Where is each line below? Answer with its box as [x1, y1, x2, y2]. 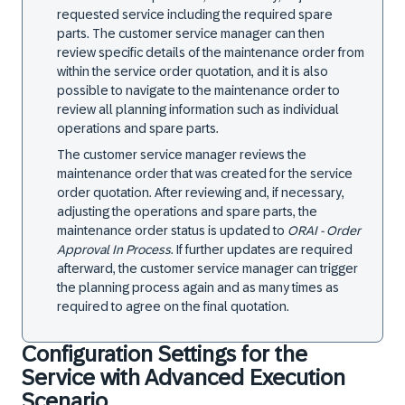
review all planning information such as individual [57, 102, 339, 117]
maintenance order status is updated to [57, 223, 287, 238]
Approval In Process [57, 242, 171, 257]
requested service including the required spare [57, 7, 333, 22]
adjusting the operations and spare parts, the [57, 204, 317, 219]
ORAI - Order [287, 223, 361, 238]
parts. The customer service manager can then [57, 26, 325, 41]
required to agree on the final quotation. [57, 299, 289, 314]
